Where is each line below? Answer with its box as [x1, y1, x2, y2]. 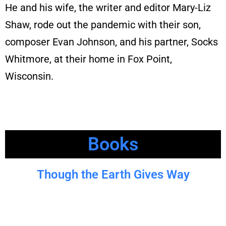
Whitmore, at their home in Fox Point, [5, 52, 172, 65]
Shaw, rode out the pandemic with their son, [5, 18, 201, 31]
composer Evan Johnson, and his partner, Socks [5, 35, 218, 48]
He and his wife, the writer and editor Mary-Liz [5, 1, 211, 14]
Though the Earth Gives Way [36, 167, 190, 182]
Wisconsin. [5, 70, 53, 82]
